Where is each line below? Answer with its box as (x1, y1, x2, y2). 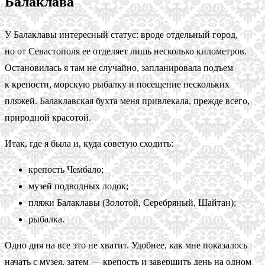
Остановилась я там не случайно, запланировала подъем (5, 62, 233, 73)
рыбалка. (28, 214, 64, 224)
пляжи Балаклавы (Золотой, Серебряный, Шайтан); (28, 197, 236, 208)
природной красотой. (5, 112, 91, 122)
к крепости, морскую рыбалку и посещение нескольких (5, 79, 230, 89)
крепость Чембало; (28, 164, 104, 174)
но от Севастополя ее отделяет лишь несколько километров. (5, 46, 247, 56)
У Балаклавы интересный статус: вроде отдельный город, (5, 29, 238, 40)
